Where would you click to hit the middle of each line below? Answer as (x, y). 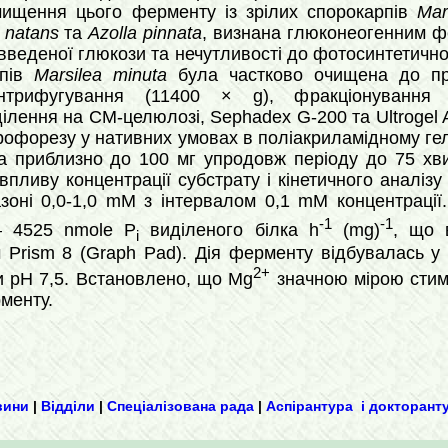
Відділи (68, 406)
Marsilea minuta (100, 75)
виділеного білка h (229, 229)
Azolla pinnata (145, 33)
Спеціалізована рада (180, 406)
